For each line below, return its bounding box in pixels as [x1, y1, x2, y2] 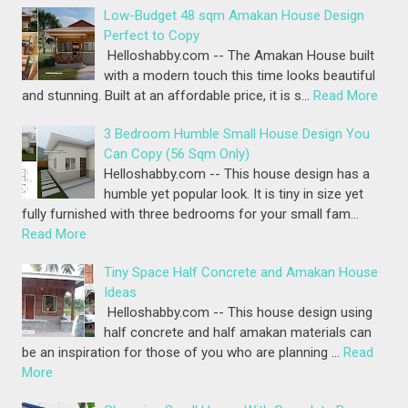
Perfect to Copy [104, 27, 200, 45]
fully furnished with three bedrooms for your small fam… [22, 206, 360, 223]
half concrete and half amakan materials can [104, 324, 372, 342]
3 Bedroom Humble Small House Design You [104, 126, 371, 143]
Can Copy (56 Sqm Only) [104, 146, 250, 163]
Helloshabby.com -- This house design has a [104, 166, 371, 183]
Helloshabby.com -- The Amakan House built [104, 47, 375, 65]
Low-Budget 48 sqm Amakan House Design [104, 7, 365, 25]
